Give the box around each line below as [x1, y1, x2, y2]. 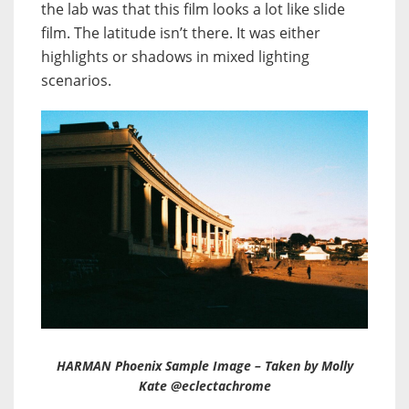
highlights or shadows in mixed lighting [41, 46, 309, 67]
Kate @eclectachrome [138, 377, 271, 395]
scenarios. [41, 69, 111, 90]
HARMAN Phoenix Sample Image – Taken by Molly [56, 357, 353, 375]
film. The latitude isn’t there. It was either [41, 22, 320, 43]
